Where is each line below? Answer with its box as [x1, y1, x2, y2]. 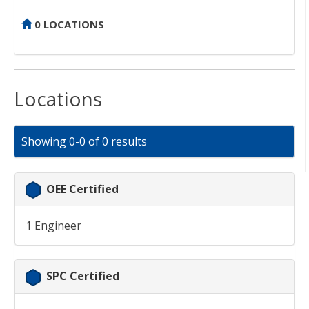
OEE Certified [46, 181, 119, 197]
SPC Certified [46, 268, 119, 284]
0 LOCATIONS [32, 17, 104, 32]
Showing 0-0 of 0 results [21, 134, 147, 150]
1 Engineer [26, 218, 81, 234]
